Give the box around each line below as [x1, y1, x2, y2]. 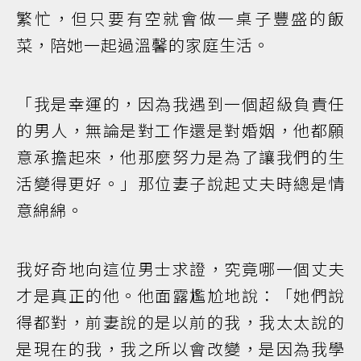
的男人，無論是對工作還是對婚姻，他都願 [16, 118, 345, 143]
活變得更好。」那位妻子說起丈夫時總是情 [16, 172, 345, 196]
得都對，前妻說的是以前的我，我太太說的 [16, 310, 345, 334]
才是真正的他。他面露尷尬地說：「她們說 [16, 284, 345, 308]
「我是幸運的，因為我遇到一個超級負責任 [16, 92, 345, 116]
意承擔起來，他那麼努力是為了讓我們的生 [16, 145, 345, 169]
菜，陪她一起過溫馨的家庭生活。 [16, 33, 270, 57]
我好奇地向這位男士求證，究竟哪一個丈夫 [16, 257, 345, 281]
